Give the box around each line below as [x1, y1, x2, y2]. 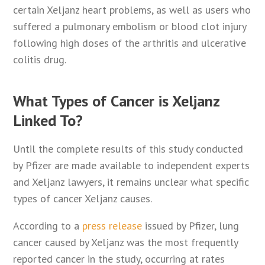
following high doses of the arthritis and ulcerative [13, 36, 247, 50]
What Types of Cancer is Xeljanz [13, 91, 220, 111]
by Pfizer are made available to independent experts [13, 159, 250, 173]
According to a [13, 219, 83, 233]
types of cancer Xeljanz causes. [13, 192, 153, 206]
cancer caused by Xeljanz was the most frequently [13, 235, 238, 250]
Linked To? [13, 111, 83, 131]
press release [82, 219, 146, 233]
